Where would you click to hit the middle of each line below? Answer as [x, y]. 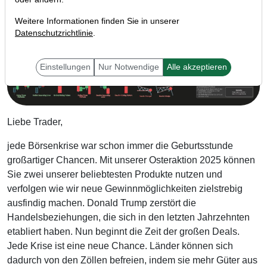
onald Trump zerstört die [145, 203]
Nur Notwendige [129, 67]
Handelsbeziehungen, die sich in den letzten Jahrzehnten [128, 217]
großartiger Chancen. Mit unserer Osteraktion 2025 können [131, 160]
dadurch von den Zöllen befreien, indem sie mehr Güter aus [132, 260]
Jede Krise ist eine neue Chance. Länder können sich [120, 246]
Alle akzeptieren [197, 67]
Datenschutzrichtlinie [54, 33]
